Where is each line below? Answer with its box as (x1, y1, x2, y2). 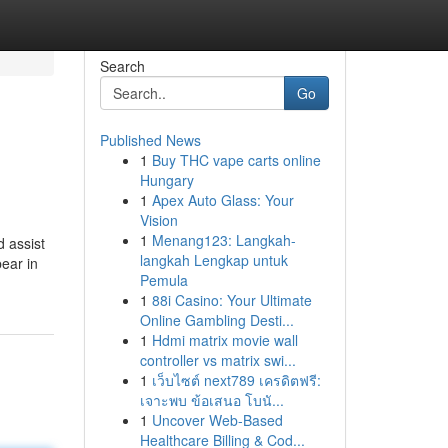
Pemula (139, 270, 188, 290)
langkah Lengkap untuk (139, 250, 288, 270)
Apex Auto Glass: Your (151, 190, 294, 210)
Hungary (139, 170, 194, 190)
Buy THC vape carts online (151, 150, 321, 170)
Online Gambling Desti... (139, 310, 294, 330)
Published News (99, 130, 201, 150)
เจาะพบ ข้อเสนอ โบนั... (139, 390, 284, 410)
